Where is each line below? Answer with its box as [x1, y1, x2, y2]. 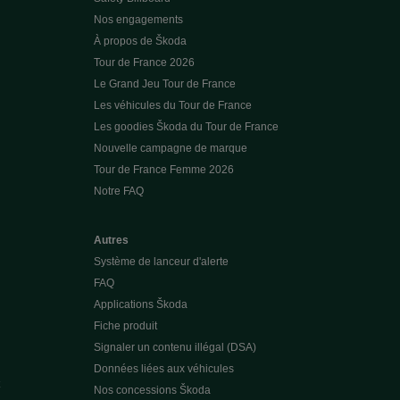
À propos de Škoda [93, 34, 187, 47]
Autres [93, 233, 129, 246]
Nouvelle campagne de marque [93, 141, 247, 154]
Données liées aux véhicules [93, 362, 234, 375]
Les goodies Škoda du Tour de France [93, 120, 279, 133]
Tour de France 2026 [93, 55, 195, 69]
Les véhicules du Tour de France [93, 98, 252, 112]
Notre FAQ [93, 184, 144, 197]
